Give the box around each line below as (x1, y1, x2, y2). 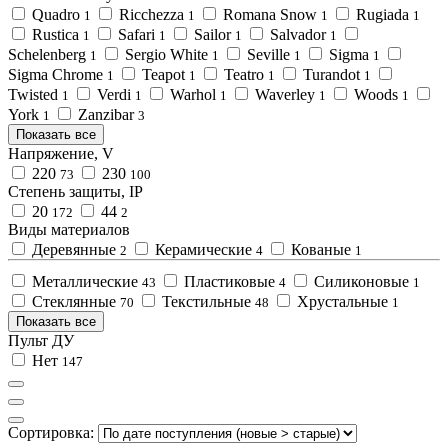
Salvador (266, 26, 330, 44)
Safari (114, 26, 159, 44)
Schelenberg (8, 46, 90, 64)
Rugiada (352, 6, 413, 24)
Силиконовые (310, 273, 413, 291)
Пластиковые (180, 273, 279, 291)
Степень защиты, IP (8, 183, 143, 201)
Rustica (28, 26, 83, 44)
